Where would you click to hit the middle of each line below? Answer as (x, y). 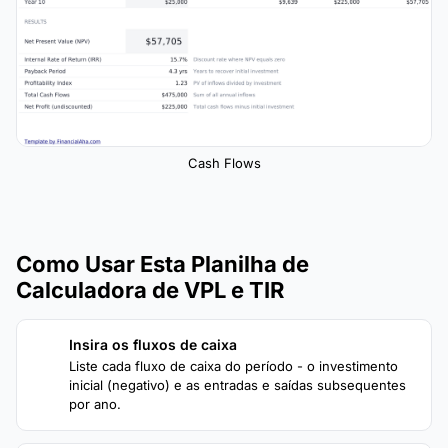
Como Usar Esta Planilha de (162, 263)
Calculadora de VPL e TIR (150, 289)
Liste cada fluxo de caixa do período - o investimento (233, 365)
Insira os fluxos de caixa (153, 344)
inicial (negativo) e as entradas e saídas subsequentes (237, 384)
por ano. (95, 403)
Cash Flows (224, 162)
